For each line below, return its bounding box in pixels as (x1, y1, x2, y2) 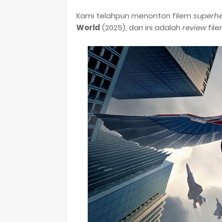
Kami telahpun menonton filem (76, 10, 193, 21)
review (182, 22, 208, 33)
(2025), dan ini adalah (100, 22, 182, 33)
